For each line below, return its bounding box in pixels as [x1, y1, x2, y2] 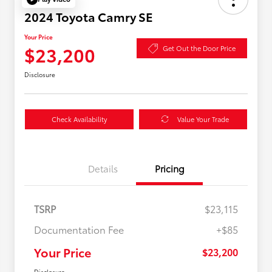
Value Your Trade [177, 114, 229, 124]
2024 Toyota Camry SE [24, 7, 153, 25]
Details [87, 161, 118, 175]
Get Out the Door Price [163, 43, 236, 53]
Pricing [154, 161, 185, 175]
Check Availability [51, 114, 107, 124]
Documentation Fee [34, 222, 124, 236]
